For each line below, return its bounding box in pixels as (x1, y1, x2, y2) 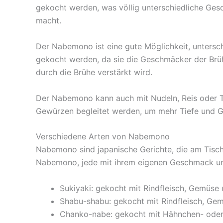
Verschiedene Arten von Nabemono (36, 131, 170, 142)
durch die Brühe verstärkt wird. (36, 67, 152, 78)
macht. (36, 15, 61, 26)
